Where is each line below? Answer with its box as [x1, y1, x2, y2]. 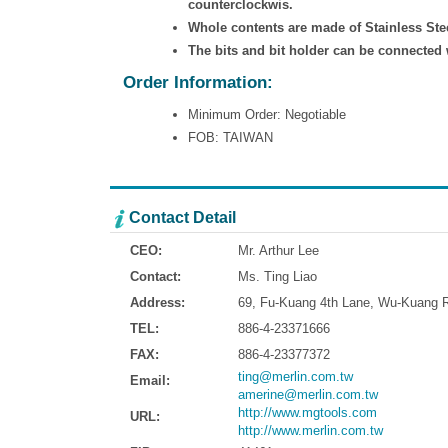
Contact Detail [129, 209, 236, 227]
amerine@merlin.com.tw [238, 386, 378, 402]
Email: [130, 372, 170, 388]
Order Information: [122, 73, 273, 93]
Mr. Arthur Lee [238, 242, 319, 258]
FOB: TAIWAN [187, 130, 273, 146]
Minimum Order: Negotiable [187, 107, 346, 123]
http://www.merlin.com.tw [238, 422, 383, 438]
